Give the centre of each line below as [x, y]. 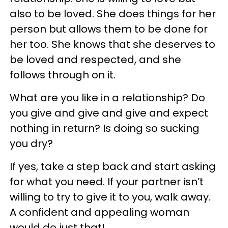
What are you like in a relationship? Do [107, 97]
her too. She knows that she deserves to [112, 44]
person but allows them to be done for [109, 29]
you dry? [31, 143]
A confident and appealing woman [99, 212]
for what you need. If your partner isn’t [107, 181]
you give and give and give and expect [109, 113]
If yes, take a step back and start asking [113, 166]
